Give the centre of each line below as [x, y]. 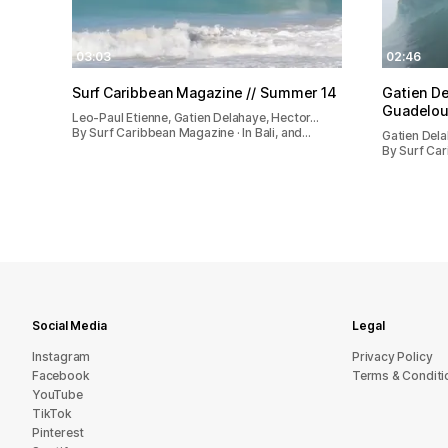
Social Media [69, 325]
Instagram [61, 356]
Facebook [61, 375]
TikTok [52, 413]
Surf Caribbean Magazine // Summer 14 [204, 92]
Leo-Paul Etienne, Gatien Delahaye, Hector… [195, 117]
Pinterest [58, 432]
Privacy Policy [392, 356]
